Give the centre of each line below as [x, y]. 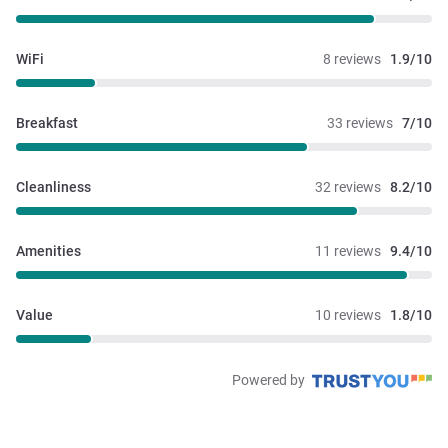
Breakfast [47, 122]
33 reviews [360, 122]
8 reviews [352, 58]
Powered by [270, 379]
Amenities [48, 250]
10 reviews [348, 314]
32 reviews [348, 186]
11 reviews [348, 250]
